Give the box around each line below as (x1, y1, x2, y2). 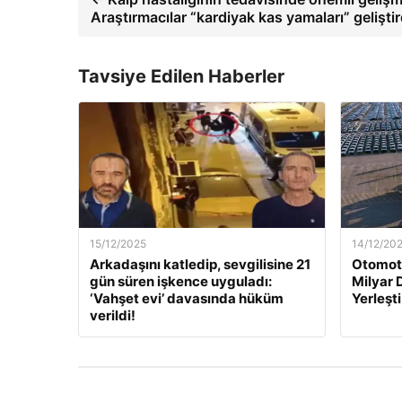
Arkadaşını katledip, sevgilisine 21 (90, 256, 310, 274)
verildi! (90, 307, 135, 325)
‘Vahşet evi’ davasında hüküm (90, 290, 284, 308)
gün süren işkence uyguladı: (90, 273, 272, 291)
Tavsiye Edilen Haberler (78, 66, 284, 88)
